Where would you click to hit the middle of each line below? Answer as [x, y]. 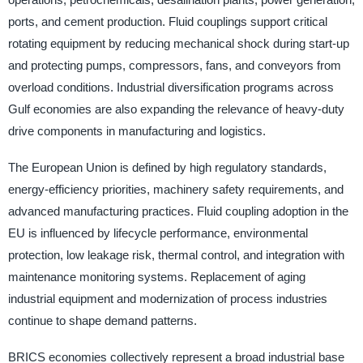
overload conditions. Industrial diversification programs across [171, 87]
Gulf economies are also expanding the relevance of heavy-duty [176, 109]
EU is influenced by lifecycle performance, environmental [158, 233]
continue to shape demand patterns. [102, 321]
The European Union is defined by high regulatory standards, [167, 168]
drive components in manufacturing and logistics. [137, 130]
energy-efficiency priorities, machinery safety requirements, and [175, 190]
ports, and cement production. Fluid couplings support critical [167, 21]
